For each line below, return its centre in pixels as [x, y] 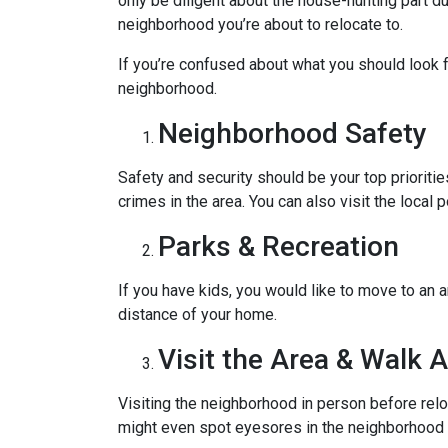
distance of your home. [197, 314]
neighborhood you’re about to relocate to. [260, 24]
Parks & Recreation [278, 246]
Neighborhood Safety [292, 133]
